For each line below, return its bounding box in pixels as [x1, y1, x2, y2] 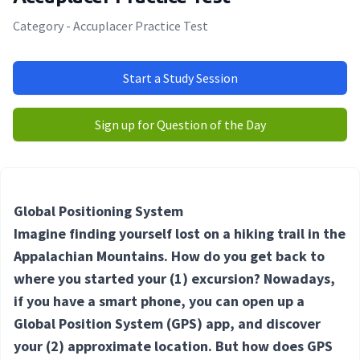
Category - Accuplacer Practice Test [13, 18, 208, 35]
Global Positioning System [14, 202, 183, 221]
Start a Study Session [122, 70, 238, 87]
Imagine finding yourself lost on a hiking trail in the [14, 224, 346, 243]
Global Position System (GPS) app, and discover [14, 314, 321, 333]
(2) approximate [46, 337, 151, 356]
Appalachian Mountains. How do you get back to [14, 247, 325, 266]
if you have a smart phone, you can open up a [14, 292, 305, 311]
